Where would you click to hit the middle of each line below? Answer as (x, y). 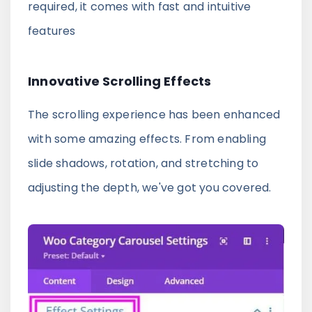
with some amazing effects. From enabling (147, 139)
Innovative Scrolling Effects (120, 81)
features (52, 31)
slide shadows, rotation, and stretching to (143, 163)
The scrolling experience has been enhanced (154, 114)
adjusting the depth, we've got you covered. (150, 187)
